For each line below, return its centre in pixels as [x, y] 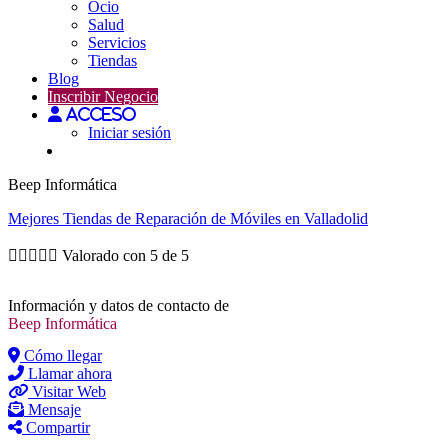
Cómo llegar [63, 355]
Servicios [117, 42]
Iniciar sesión [129, 132]
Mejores [35, 218]
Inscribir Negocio [103, 96]
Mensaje [54, 409]
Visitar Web [69, 391]
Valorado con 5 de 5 [125, 255]
